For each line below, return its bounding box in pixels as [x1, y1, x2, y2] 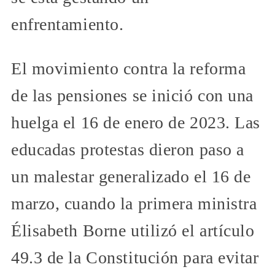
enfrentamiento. [11, 15, 124, 34]
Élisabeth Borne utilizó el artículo [11, 221, 255, 241]
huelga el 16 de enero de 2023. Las [11, 113, 261, 133]
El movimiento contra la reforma [11, 59, 246, 79]
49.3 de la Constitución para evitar [11, 248, 259, 268]
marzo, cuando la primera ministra [11, 194, 257, 214]
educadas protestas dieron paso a [11, 140, 244, 160]
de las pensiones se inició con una [11, 86, 254, 106]
